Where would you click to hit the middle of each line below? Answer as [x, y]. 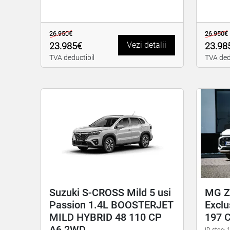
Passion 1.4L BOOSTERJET [111, 205]
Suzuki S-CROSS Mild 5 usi [110, 192]
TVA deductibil [72, 58]
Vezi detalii [146, 45]
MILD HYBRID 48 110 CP [106, 217]
